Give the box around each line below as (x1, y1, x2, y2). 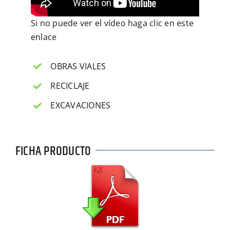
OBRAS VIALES (50, 60, 106, 72)
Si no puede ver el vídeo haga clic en (31, 17, 177, 29)
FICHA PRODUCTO (15, 141, 91, 161)
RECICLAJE (50, 80, 90, 92)
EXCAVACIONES (50, 100, 111, 111)
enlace (31, 31, 57, 43)
